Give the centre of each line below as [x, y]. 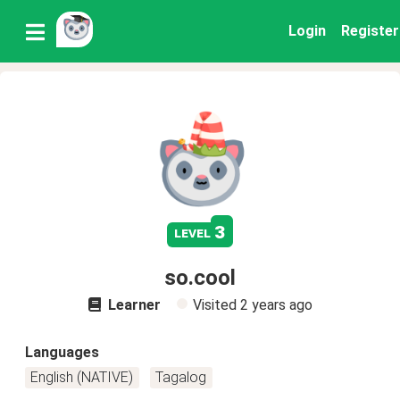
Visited [216, 305]
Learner [132, 305]
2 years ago [276, 305]
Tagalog [181, 377]
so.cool [200, 278]
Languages [62, 352]
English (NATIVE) [82, 377]
